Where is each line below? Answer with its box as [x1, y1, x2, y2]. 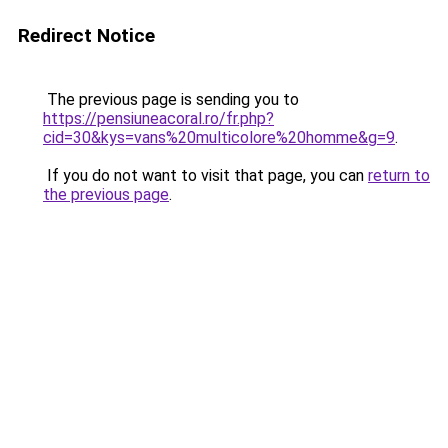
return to [368, 166, 430, 185]
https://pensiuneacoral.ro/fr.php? [43, 109, 274, 128]
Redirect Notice [18, 24, 155, 47]
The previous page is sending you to [43, 90, 299, 109]
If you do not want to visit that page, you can [43, 166, 368, 185]
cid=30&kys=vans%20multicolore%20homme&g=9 [43, 128, 395, 147]
